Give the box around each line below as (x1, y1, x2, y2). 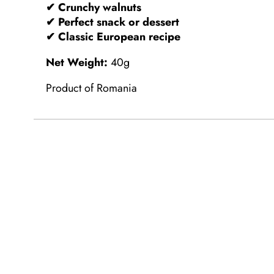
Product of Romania (46, 80, 138, 97)
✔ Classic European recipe (46, 29, 181, 45)
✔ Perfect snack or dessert (46, 14, 180, 31)
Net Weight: (46, 54, 108, 71)
